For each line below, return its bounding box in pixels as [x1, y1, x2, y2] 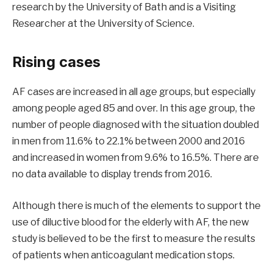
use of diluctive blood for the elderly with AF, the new [12, 216, 249, 228]
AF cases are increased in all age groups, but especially [12, 86, 255, 98]
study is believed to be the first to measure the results [12, 232, 255, 244]
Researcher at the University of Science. [12, 17, 194, 29]
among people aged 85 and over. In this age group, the [12, 102, 255, 115]
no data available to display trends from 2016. [12, 168, 212, 180]
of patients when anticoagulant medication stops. [12, 249, 235, 261]
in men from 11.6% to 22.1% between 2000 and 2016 [12, 135, 245, 147]
